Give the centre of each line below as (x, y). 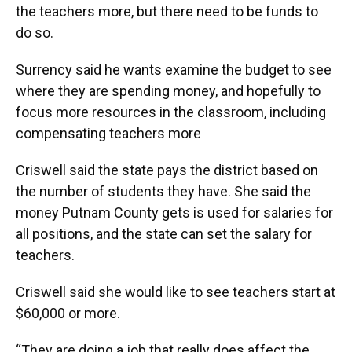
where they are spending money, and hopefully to (168, 91)
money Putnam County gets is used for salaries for (174, 213)
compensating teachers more (108, 133)
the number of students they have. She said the (163, 191)
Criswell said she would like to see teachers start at (176, 292)
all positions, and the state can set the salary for (164, 234)
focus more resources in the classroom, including (171, 112)
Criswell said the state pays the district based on (167, 170)
